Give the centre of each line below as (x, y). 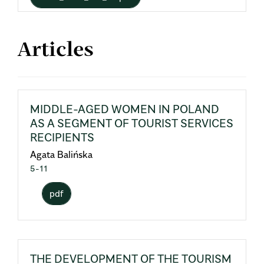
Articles (56, 51)
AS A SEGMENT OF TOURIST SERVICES (132, 123)
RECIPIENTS (62, 137)
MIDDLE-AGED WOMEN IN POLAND (125, 109)
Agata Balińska (61, 154)
